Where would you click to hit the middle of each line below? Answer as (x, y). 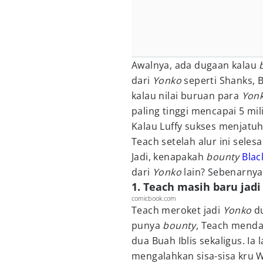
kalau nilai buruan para (187, 96)
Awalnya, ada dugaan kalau (195, 65)
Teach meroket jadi (177, 210)
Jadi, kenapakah (169, 157)
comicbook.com (154, 198)
